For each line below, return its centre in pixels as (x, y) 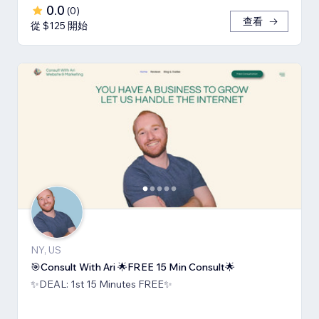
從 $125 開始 (59, 25)
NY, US (46, 250)
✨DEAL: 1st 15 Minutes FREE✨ (101, 284)
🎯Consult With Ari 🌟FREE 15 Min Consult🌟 (133, 267)
